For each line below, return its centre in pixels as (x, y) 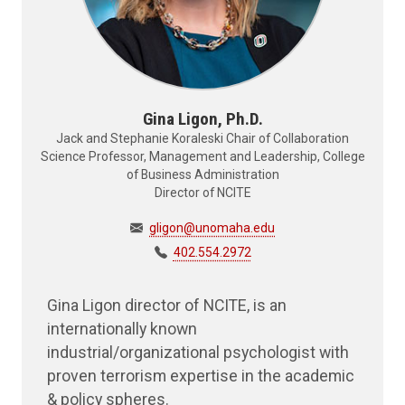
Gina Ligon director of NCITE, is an (167, 306)
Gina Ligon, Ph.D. (202, 119)
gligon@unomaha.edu (212, 228)
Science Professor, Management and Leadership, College (202, 157)
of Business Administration (202, 175)
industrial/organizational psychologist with (198, 353)
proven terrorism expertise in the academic (201, 376)
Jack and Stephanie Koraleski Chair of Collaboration (202, 139)
